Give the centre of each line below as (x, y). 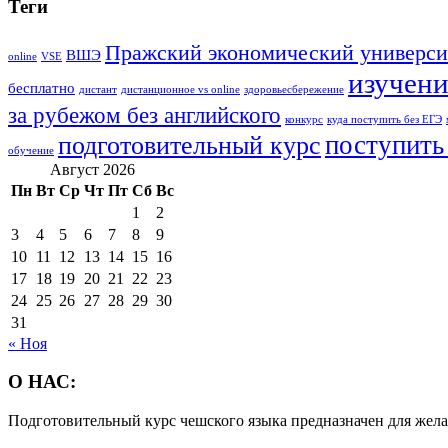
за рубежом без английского (144, 114)
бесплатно (41, 87)
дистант (98, 89)
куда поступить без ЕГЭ (384, 119)
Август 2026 (92, 169)
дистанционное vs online (180, 89)
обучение (31, 150)
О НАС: (42, 382)
